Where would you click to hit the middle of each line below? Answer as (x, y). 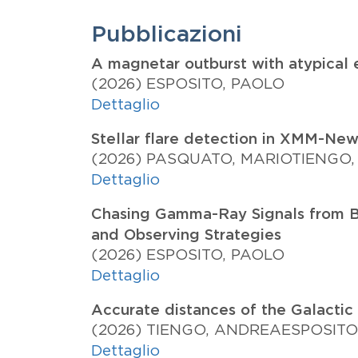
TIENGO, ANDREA (214, 330)
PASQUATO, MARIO (219, 159)
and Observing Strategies (186, 235)
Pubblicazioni (167, 34)
